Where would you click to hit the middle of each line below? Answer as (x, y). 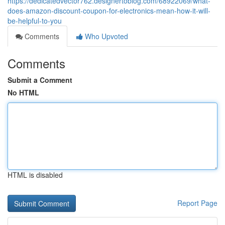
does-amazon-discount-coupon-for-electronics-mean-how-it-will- (109, 11)
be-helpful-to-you (35, 21)
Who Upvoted (105, 36)
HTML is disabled (35, 175)
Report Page (197, 203)
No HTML (23, 92)
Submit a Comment (40, 80)
